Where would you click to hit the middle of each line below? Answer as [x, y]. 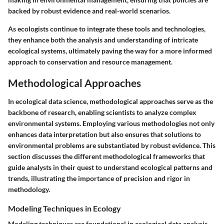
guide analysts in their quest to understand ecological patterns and [110, 167]
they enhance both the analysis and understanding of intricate [103, 39]
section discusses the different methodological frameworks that [106, 156]
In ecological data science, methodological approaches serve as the [110, 101]
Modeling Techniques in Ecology [64, 208]
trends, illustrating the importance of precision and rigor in [99, 178]
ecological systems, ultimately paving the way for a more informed [110, 50]
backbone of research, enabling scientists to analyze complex [102, 112]
